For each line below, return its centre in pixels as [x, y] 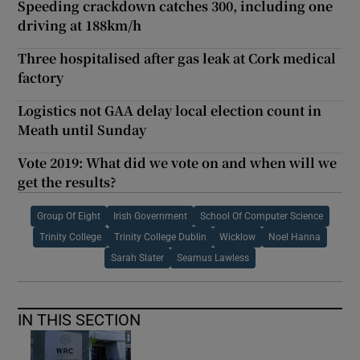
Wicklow [237, 237]
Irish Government [150, 216]
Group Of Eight [69, 216]
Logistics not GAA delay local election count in [170, 110]
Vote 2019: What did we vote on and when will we [178, 162]
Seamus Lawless [213, 258]
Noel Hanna [295, 237]
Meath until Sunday [82, 129]
